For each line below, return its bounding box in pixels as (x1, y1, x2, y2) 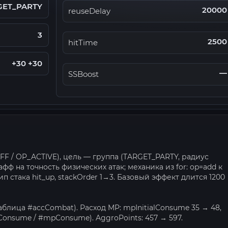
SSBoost (68, 70, 99, 79)
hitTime (68, 38, 98, 47)
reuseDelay (68, 7, 110, 16)
